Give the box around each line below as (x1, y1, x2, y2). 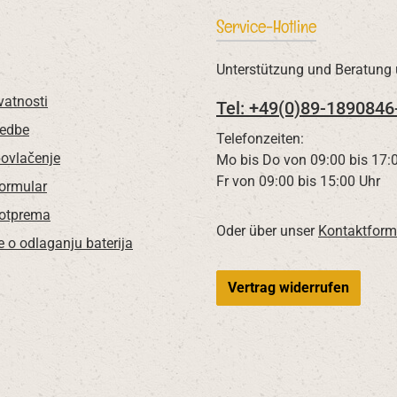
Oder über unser (216, 222, 318, 239)
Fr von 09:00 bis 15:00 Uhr (216, 173, 380, 190)
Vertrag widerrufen (228, 279, 349, 296)
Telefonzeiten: (216, 130, 304, 147)
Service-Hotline (216, 15, 316, 38)
